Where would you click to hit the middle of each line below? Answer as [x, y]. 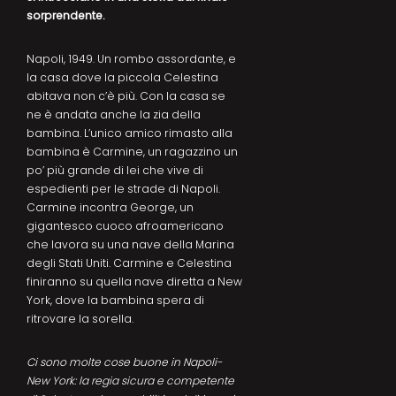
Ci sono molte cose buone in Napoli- [124, 362]
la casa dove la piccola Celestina [122, 78]
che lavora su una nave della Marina [130, 245]
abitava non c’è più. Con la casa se [126, 96]
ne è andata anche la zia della [114, 115]
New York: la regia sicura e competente [130, 381]
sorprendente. [66, 16]
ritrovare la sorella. [80, 319]
